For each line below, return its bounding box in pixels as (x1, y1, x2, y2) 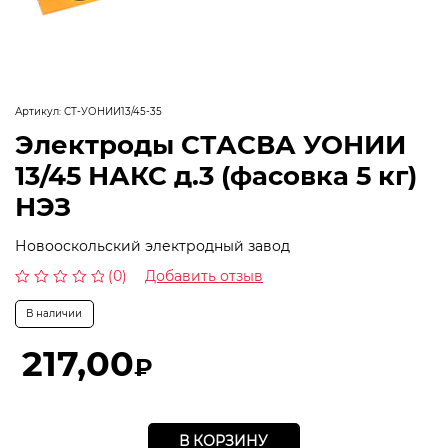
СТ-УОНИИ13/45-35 (64, 105, 162, 119)
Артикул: (15, 105, 64, 119)
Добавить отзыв (145, 267, 264, 284)
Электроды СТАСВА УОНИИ (15, 128, 406, 161)
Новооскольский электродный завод (15, 237, 290, 254)
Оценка (15, 289, 60, 304)
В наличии (26, 307, 83, 321)
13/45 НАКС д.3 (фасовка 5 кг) (15, 159, 417, 192)
